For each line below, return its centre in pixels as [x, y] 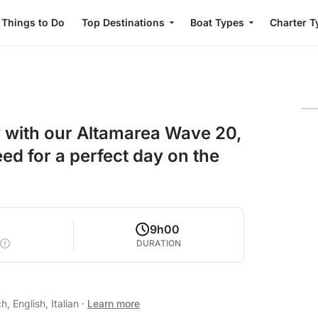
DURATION [159, 243]
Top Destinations [123, 22]
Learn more [114, 303]
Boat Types [217, 22]
